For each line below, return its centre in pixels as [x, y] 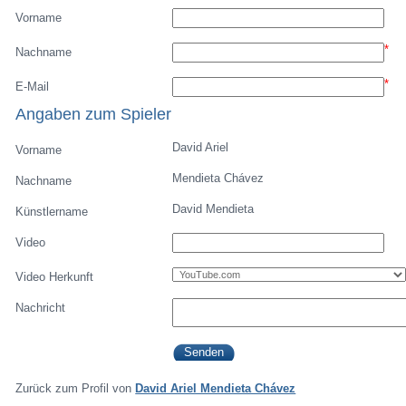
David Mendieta [213, 209]
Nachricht [41, 308]
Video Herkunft [55, 277]
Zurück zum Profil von [76, 388]
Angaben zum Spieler [94, 114]
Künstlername [52, 212]
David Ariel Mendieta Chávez [216, 388]
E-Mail [33, 87]
